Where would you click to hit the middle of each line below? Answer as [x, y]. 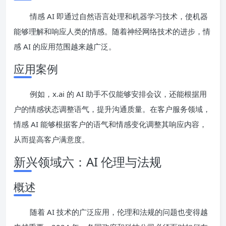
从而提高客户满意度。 [51, 139]
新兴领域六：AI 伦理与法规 [88, 161]
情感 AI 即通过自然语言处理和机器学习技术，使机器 [119, 16]
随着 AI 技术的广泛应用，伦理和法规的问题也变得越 [119, 212]
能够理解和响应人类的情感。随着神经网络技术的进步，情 [112, 31]
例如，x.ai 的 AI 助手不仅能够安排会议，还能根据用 [118, 94]
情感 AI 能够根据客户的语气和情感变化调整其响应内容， [110, 124]
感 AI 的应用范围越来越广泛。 [65, 46]
